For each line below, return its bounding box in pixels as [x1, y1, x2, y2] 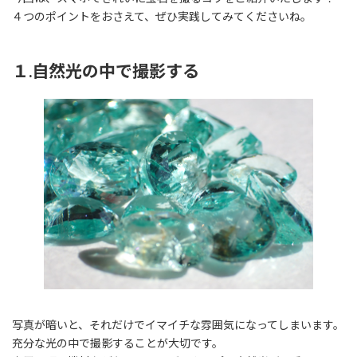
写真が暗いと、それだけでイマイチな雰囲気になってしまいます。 [12, 318, 344, 332]
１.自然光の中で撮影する [12, 60, 199, 80]
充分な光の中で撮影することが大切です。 [12, 336, 223, 351]
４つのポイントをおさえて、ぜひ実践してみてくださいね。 [12, 9, 312, 23]
